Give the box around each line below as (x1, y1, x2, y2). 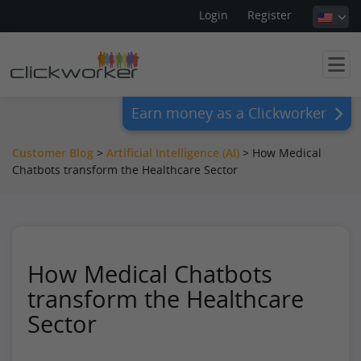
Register (247, 7, 292, 23)
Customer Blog (12, 145, 93, 160)
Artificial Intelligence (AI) (106, 145, 239, 160)
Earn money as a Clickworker (131, 102, 326, 122)
